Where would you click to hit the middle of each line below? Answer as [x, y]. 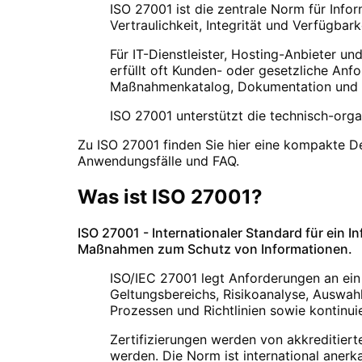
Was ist [115, 196]
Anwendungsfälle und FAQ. [158, 161]
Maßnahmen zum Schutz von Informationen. [215, 248]
